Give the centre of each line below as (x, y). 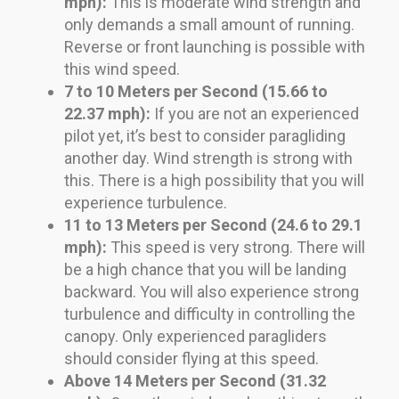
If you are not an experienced (256, 113)
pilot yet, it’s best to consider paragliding (205, 135)
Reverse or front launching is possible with (215, 46)
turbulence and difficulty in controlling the (210, 313)
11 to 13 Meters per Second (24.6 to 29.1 (213, 224)
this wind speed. (122, 69)
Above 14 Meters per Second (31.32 (195, 380)
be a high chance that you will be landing (205, 269)
